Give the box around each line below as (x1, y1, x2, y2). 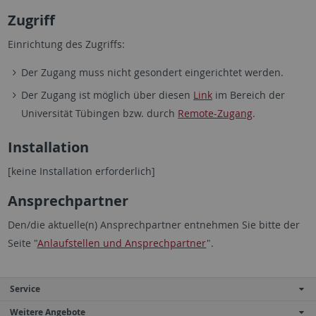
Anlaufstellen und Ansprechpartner (37, 236, 207, 250)
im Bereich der (212, 88, 286, 102)
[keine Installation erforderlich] (7, 164, 155, 178)
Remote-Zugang (178, 107, 253, 120)
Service (10, 283, 40, 295)
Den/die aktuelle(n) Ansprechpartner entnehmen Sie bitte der (7, 218, 300, 231)
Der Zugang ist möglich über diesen (21, 88, 194, 102)
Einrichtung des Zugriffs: (7, 37, 125, 51)
